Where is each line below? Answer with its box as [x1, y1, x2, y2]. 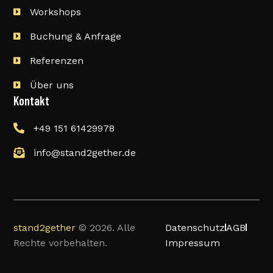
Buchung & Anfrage [29, 30, 121, 42]
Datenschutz [165, 221, 225, 233]
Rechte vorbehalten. [13, 236, 108, 249]
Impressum [165, 236, 220, 249]
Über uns [29, 79, 74, 91]
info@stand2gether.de [33, 146, 136, 158]
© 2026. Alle [76, 221, 136, 233]
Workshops [29, 5, 81, 18]
